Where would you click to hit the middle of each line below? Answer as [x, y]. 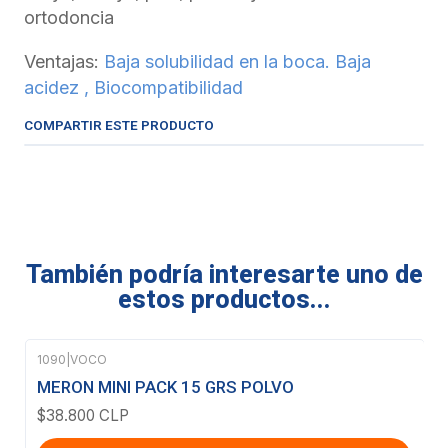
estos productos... [224, 299]
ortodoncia [69, 17]
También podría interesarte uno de [224, 274]
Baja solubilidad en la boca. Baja [237, 61]
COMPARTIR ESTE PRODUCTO [119, 125]
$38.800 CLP [83, 416]
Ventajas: [64, 61]
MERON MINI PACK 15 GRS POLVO [165, 387]
